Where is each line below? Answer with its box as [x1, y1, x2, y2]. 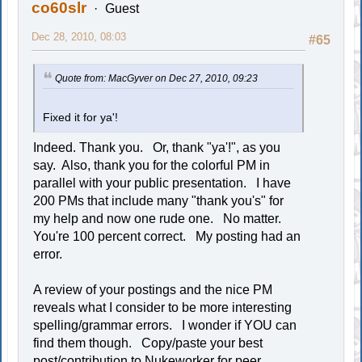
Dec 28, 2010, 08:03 [32, 31, 127, 44]
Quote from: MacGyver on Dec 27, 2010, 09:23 [55, 73, 259, 85]
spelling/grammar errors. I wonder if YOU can [33, 318, 297, 333]
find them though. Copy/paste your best [33, 336, 263, 351]
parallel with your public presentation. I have [33, 176, 292, 191]
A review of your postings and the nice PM [33, 283, 273, 297]
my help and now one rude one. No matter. [33, 212, 285, 226]
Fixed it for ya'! [43, 112, 119, 124]
